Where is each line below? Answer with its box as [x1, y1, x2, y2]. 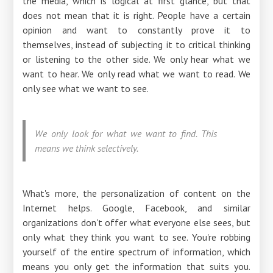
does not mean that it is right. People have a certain [23, 9, 250, 21]
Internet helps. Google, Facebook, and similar [23, 201, 250, 214]
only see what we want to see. [23, 82, 151, 94]
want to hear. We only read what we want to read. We [23, 67, 250, 80]
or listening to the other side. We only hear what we [23, 52, 250, 65]
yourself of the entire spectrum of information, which [23, 245, 250, 258]
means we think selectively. [35, 141, 139, 154]
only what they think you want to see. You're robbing [23, 230, 250, 243]
